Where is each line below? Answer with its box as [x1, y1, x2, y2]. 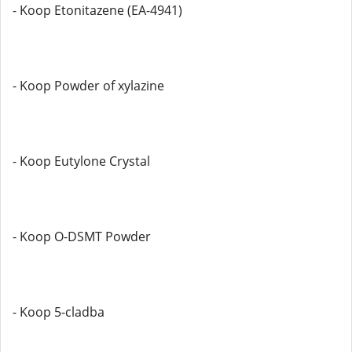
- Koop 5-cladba [13, 303, 104, 321]
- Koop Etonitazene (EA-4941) [13, 2, 182, 19]
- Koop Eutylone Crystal [13, 152, 150, 170]
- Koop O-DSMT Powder [13, 228, 151, 245]
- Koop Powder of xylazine [13, 77, 164, 94]
